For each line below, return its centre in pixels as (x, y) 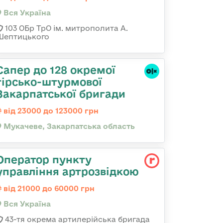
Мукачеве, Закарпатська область (68, 126)
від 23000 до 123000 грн (50, 111)
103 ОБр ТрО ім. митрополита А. (65, 28)
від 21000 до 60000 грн (48, 188)
